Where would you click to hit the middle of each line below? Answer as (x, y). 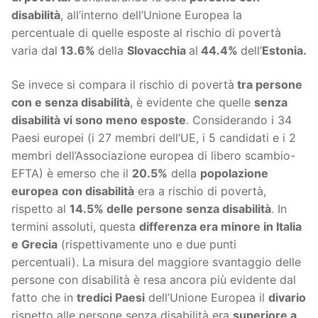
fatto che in (44, 298)
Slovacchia (158, 51)
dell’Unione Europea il (207, 298)
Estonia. (284, 51)
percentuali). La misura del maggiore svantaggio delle (156, 262)
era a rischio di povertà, (200, 191)
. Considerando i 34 (239, 120)
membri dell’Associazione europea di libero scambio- (153, 156)
